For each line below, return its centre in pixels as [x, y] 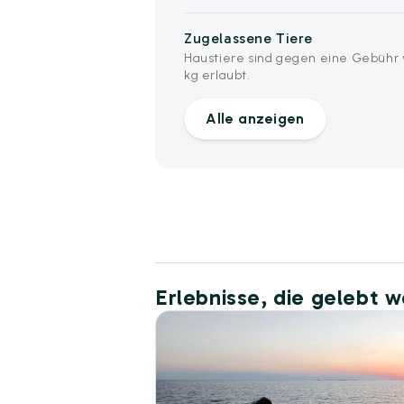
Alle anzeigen [255, 118]
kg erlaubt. [217, 75]
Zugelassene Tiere [248, 38]
